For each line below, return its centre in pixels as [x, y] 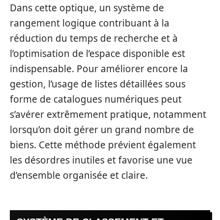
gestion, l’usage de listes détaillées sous [98, 84]
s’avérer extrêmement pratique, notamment [108, 115]
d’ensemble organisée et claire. [79, 176]
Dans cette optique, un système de [87, 8]
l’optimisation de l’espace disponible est [97, 54]
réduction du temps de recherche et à [94, 39]
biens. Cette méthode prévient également [103, 145]
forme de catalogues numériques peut [96, 99]
